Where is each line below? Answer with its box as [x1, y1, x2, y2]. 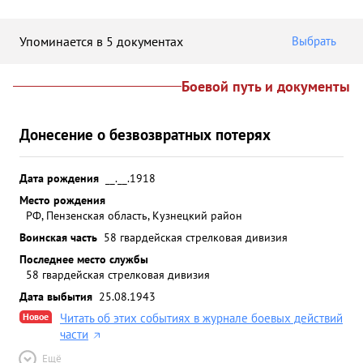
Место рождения [19, 192, 105, 207]
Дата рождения [19, 170, 99, 186]
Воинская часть [19, 229, 97, 245]
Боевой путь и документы [181, 77, 350, 96]
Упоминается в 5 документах [19, 32, 183, 49]
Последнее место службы [19, 251, 148, 267]
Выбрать [292, 33, 336, 49]
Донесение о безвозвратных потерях [19, 124, 271, 144]
